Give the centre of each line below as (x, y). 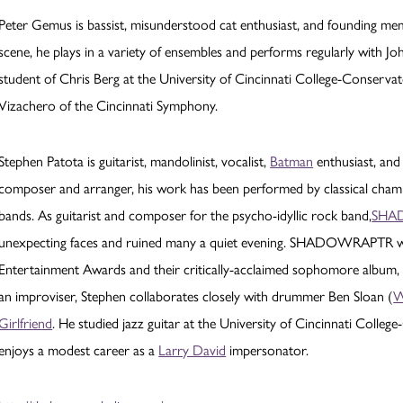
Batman (292, 161)
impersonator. (268, 350)
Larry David (193, 350)
